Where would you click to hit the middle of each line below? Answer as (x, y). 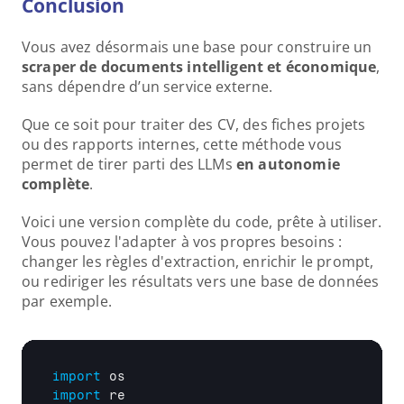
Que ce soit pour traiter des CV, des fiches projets (194, 124)
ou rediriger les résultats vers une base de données (201, 281)
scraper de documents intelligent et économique (199, 67)
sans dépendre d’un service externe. (147, 87)
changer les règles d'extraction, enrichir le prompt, (198, 262)
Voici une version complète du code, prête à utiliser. (202, 222)
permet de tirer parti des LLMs (129, 164)
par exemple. (67, 301)
